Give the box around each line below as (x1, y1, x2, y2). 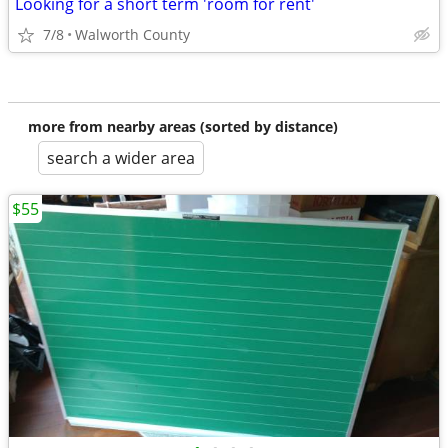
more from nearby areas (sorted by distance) (28, 117, 338, 136)
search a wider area (47, 147, 195, 169)
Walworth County (75, 25, 190, 44)
